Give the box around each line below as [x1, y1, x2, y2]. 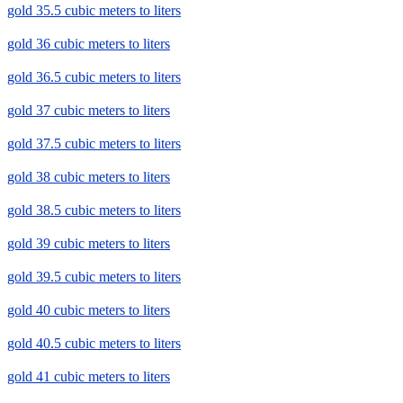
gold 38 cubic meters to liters [7, 169, 170, 185]
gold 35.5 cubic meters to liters [7, 3, 181, 19]
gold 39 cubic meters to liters [7, 236, 170, 252]
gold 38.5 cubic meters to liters [7, 202, 181, 219]
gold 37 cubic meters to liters [7, 103, 170, 119]
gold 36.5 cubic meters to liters [7, 69, 181, 85]
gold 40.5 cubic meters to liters [7, 336, 181, 352]
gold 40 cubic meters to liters [7, 302, 170, 318]
